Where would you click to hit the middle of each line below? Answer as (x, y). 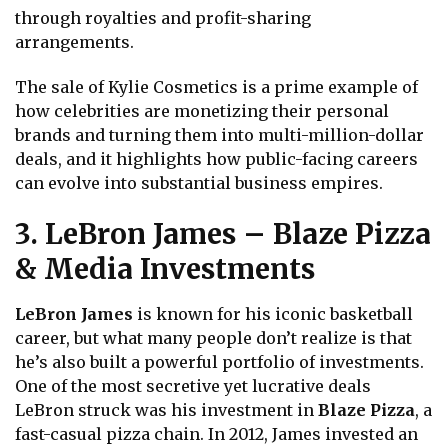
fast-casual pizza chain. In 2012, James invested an (216, 433)
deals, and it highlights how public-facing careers (216, 159)
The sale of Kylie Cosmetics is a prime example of (216, 87)
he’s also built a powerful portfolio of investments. (219, 361)
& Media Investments (165, 268)
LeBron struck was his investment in (166, 409)
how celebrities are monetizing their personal (202, 111)
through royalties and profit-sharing (163, 18)
